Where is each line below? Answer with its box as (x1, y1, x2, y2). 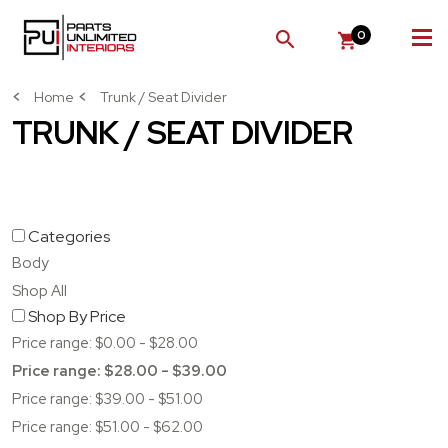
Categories (28, 226, 110, 247)
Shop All (12, 281, 67, 301)
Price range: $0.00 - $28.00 (12, 333, 198, 353)
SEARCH (284, 39, 352, 61)
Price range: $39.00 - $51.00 (12, 389, 203, 409)
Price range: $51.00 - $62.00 (12, 417, 203, 437)
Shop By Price (28, 306, 126, 327)
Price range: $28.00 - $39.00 (12, 361, 227, 381)
